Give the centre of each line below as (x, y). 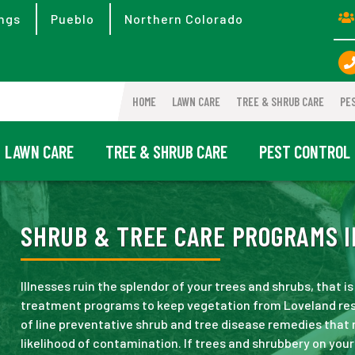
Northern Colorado (184, 19)
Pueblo (73, 19)
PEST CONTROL (305, 151)
